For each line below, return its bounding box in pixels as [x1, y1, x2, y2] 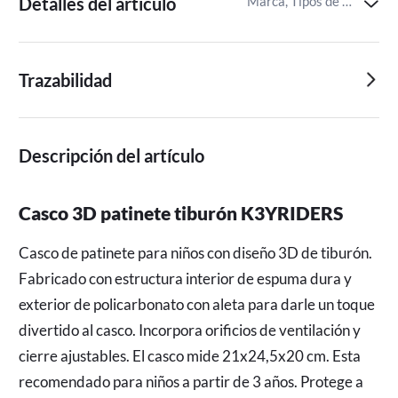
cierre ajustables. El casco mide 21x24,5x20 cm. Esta [19, 346, 364, 365]
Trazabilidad [19, 68, 113, 91]
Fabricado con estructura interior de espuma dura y [19, 268, 355, 288]
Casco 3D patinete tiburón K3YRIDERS [19, 201, 344, 225]
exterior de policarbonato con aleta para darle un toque [19, 294, 378, 314]
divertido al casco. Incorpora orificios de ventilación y [19, 320, 364, 339]
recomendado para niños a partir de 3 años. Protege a [19, 371, 367, 391]
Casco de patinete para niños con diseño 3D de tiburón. [19, 243, 376, 262]
